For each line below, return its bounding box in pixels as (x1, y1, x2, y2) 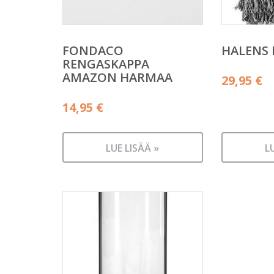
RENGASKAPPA (62, 55, 149, 72)
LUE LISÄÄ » (106, 141, 160, 155)
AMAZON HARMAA (62, 68, 172, 86)
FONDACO (62, 42, 124, 59)
